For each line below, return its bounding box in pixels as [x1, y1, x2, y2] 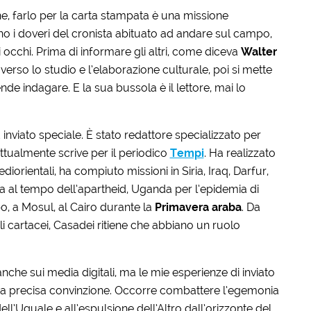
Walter [240, 44, 277, 58]
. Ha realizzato [203, 146, 276, 160]
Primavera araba [154, 200, 242, 214]
